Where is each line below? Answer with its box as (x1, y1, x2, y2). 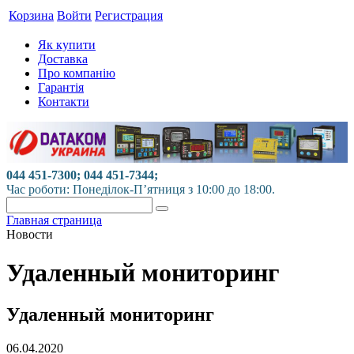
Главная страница (6, 213, 102, 227)
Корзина (9, 9, 54, 22)
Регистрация (95, 9, 163, 22)
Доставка (38, 52, 88, 66)
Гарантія (38, 81, 84, 94)
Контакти (38, 95, 89, 108)
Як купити (38, 38, 96, 51)
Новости (6, 227, 53, 241)
